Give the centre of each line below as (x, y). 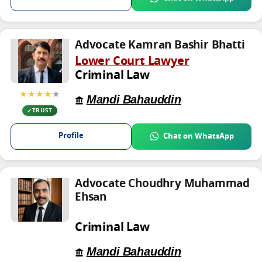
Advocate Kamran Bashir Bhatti (160, 46)
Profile (71, 136)
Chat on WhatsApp (198, 136)
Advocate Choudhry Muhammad (163, 184)
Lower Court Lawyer (132, 62)
